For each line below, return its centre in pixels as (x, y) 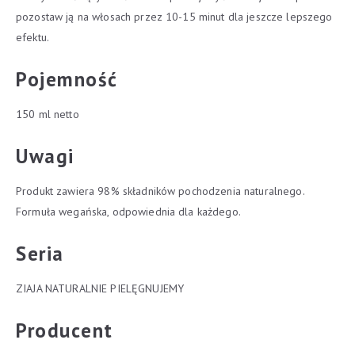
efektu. (32, 37)
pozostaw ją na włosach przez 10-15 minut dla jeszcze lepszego (174, 17)
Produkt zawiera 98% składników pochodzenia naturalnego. (160, 191)
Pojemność (67, 79)
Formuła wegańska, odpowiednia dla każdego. (128, 212)
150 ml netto (48, 114)
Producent (65, 330)
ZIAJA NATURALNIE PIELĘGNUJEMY (100, 288)
